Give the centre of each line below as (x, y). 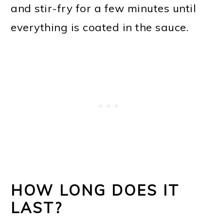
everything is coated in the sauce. (100, 27)
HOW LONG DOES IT (95, 190)
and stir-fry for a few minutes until (104, 8)
